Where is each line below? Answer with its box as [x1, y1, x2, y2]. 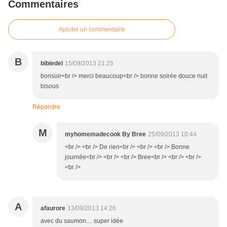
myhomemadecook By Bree [65, 131, 146, 138]
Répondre [32, 103, 60, 111]
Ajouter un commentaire [59, 26, 125, 33]
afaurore [41, 205, 65, 212]
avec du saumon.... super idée [41, 217, 123, 225]
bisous [41, 83, 59, 90]
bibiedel [41, 60, 63, 67]
